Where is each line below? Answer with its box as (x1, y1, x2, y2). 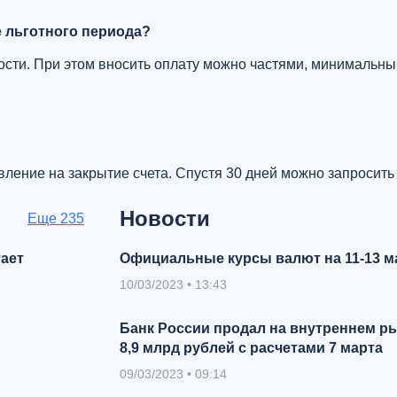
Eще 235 (27, 211, 84, 226)
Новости (120, 206, 210, 230)
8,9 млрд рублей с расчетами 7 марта (120, 340, 383, 355)
